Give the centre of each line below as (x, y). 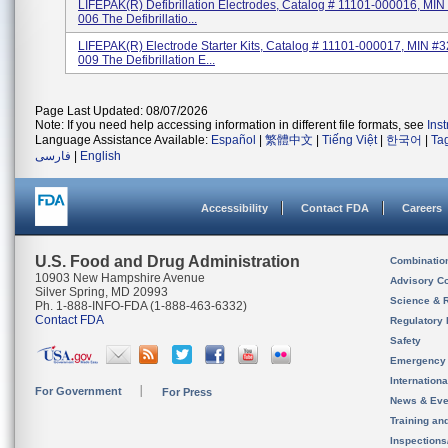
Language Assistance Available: (123, 140)
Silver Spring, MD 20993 (101, 292)
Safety (405, 340)
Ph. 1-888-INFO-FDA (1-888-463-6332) (141, 306)
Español (233, 140)
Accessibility (234, 208)
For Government (78, 391)
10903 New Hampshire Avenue (120, 278)
